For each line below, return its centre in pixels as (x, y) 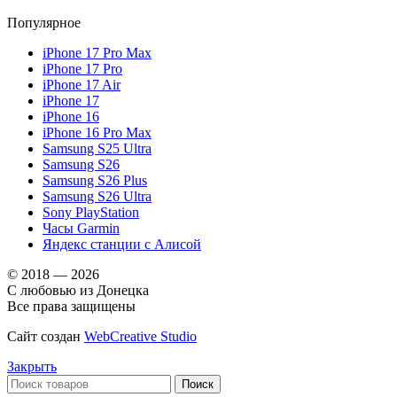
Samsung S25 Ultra (97, 148)
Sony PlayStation (91, 212)
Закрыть (32, 366)
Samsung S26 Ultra (97, 196)
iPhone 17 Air (82, 84)
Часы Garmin (81, 228)
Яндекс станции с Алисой (122, 244)
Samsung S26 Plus (95, 180)
